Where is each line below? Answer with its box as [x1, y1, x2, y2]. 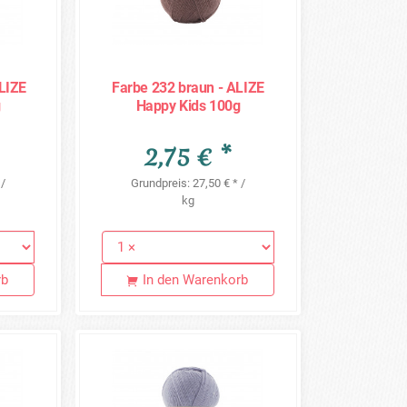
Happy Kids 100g [135, 96, 241, 114]
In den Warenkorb [143, 272, 249, 289]
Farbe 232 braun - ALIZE [112, 78, 264, 96]
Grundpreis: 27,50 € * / [131, 175, 245, 190]
